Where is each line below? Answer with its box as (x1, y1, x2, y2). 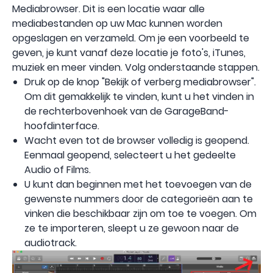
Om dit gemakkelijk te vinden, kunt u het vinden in (24, 89, 254, 104)
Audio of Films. (24, 162, 91, 177)
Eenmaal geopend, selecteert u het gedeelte (24, 147, 236, 162)
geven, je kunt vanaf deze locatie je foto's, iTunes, (12, 45, 246, 60)
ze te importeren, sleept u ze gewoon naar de (24, 221, 239, 235)
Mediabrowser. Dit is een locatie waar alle (12, 1, 205, 16)
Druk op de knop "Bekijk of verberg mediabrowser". (24, 74, 256, 89)
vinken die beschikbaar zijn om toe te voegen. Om (24, 206, 257, 221)
